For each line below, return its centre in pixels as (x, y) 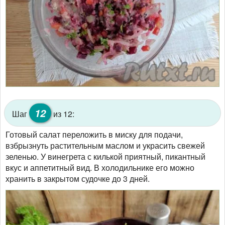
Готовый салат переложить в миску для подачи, (94, 135)
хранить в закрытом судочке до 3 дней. (78, 179)
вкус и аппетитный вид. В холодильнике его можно (100, 168)
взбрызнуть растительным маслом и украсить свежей (105, 146)
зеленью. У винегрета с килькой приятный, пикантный (105, 157)
